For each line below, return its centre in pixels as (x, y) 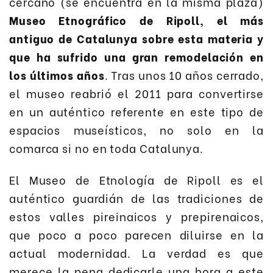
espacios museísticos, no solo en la (136, 129)
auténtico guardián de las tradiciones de (136, 198)
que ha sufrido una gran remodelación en (136, 56)
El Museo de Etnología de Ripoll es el (136, 180)
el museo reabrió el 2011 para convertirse (136, 93)
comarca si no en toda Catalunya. (107, 147)
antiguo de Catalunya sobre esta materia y (136, 38)
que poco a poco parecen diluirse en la (136, 235)
